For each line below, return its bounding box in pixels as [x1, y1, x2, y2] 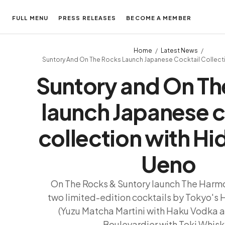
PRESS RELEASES [58, 15, 117, 21]
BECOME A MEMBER [126, 15, 191, 21]
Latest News [161, 47, 198, 54]
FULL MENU [12, 15, 48, 21]
